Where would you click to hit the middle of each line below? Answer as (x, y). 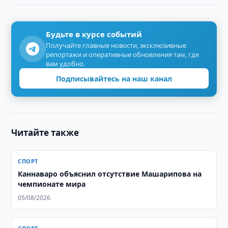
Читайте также (45, 133)
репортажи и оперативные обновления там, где (123, 54)
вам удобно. (66, 64)
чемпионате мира (52, 184)
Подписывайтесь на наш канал (114, 78)
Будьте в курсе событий (94, 34)
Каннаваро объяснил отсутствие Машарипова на (110, 174)
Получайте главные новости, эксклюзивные (116, 45)
